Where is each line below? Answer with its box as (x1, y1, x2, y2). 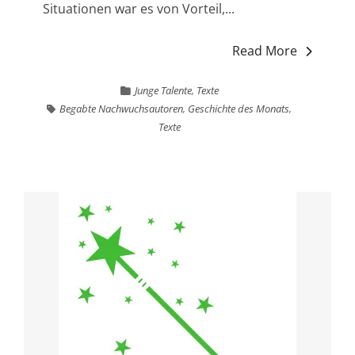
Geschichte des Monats (188, 101, 290, 116)
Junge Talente (134, 83, 192, 98)
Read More (232, 42, 298, 60)
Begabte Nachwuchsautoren (59, 101, 184, 116)
